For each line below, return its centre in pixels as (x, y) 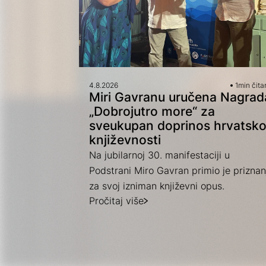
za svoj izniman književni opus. (156, 186)
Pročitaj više (116, 201)
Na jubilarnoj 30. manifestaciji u (159, 155)
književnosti (125, 140)
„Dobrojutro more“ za (152, 112)
